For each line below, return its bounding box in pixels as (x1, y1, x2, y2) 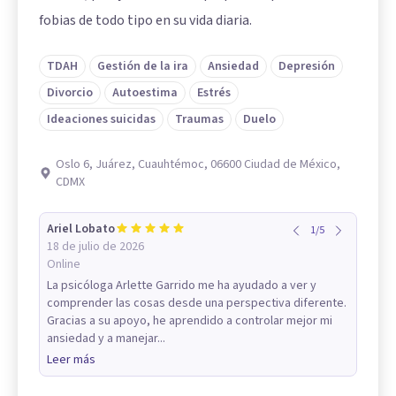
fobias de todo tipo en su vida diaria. (39, 10, 252, 30)
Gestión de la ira (97, 57, 188, 75)
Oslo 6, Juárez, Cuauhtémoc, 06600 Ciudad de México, (56, 155, 341, 173)
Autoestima (112, 83, 178, 102)
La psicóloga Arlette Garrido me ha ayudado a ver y (47, 276, 316, 294)
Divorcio (47, 83, 93, 102)
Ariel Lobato (47, 219, 115, 238)
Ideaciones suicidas (47, 110, 156, 128)
